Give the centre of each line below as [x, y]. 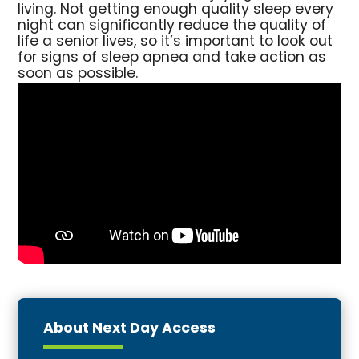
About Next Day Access [130, 329]
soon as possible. [80, 75]
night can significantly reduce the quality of [172, 26]
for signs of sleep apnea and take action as [172, 58]
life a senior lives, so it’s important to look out [175, 42]
